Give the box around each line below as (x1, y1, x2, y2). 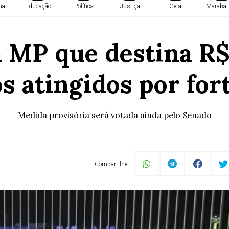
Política (74, 3, 94, 10)
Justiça (120, 3, 140, 10)
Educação (25, 3, 51, 10)
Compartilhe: (95, 161, 129, 168)
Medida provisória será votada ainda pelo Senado (17, 110, 212, 120)
